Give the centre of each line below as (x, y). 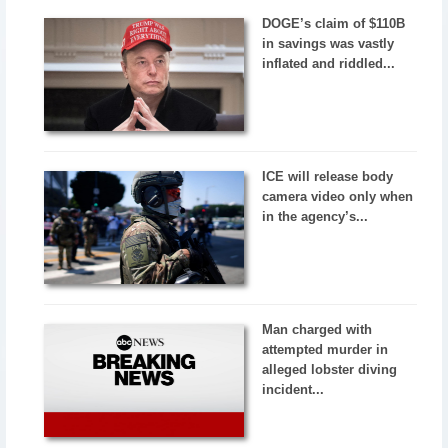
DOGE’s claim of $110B (334, 24)
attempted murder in (325, 349)
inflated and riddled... (329, 64)
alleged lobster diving (330, 369)
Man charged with (317, 329)
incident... (293, 389)
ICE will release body (328, 176)
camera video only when (338, 196)
